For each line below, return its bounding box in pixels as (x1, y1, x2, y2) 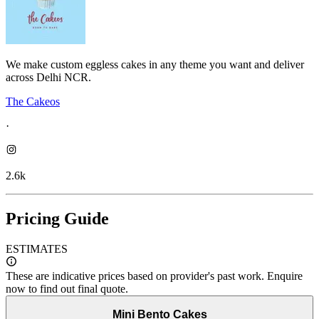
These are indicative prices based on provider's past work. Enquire (6, 269, 303, 282)
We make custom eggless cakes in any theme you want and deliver (6, 58, 304, 70)
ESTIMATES (6, 242, 68, 255)
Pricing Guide (6, 209, 109, 228)
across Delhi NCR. (6, 71, 91, 83)
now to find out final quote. (6, 282, 128, 295)
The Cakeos (6, 95, 60, 108)
